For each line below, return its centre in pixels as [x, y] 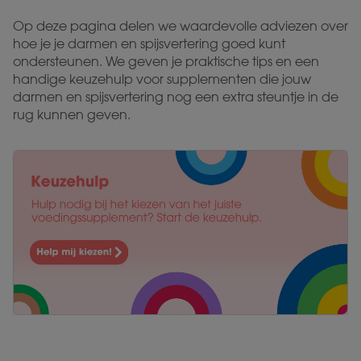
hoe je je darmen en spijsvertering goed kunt [149, 44]
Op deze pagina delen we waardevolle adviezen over [180, 26]
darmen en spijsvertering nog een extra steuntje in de [176, 97]
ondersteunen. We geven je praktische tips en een [166, 62]
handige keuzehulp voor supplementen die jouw [162, 79]
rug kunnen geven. [72, 115]
